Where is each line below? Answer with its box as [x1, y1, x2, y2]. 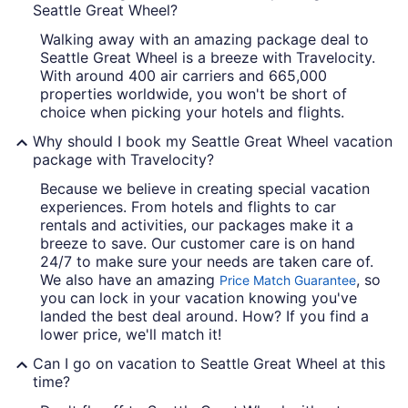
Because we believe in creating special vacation [40, 179, 370, 199]
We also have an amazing [40, 270, 219, 290]
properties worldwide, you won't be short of [40, 85, 347, 104]
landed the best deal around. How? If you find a [40, 307, 369, 326]
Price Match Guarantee [219, 272, 356, 289]
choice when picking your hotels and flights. [40, 103, 344, 122]
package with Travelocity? [33, 150, 214, 169]
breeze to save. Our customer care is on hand [40, 234, 355, 253]
